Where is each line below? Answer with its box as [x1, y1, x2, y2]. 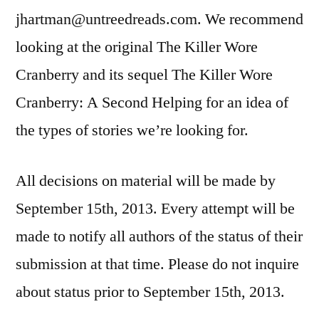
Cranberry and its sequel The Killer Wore [16, 64, 273, 85]
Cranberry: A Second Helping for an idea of [16, 92, 288, 113]
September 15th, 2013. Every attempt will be [16, 198, 295, 219]
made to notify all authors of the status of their [16, 226, 303, 246]
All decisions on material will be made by [16, 170, 276, 191]
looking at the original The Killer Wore [16, 36, 258, 57]
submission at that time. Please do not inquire [16, 253, 299, 274]
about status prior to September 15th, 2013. [16, 281, 285, 302]
